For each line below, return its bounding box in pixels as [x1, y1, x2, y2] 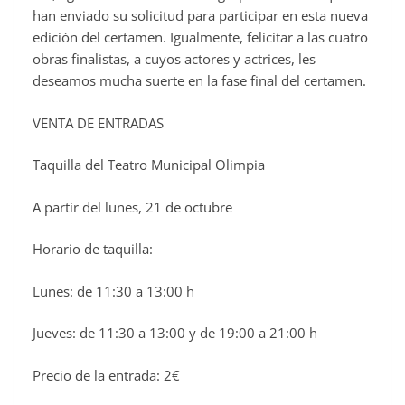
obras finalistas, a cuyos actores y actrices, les [33, 50, 316, 69]
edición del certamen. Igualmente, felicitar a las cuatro [33, 28, 368, 47]
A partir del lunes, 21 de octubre [33, 197, 232, 216]
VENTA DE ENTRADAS [33, 113, 164, 132]
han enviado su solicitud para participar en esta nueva [33, 6, 368, 25]
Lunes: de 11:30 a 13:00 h [33, 281, 194, 300]
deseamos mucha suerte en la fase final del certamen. [33, 71, 366, 90]
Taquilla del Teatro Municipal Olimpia [33, 155, 265, 174]
